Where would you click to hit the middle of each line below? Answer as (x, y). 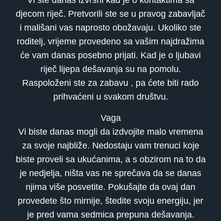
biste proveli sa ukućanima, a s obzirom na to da (110, 159)
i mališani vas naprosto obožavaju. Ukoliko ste (110, 28)
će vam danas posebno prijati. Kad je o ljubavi (110, 55)
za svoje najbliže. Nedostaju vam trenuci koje (110, 145)
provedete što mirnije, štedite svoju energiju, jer (110, 201)
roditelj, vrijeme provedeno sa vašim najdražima (110, 42)
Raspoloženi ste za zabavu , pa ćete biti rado (110, 83)
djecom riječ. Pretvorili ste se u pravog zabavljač (110, 14)
